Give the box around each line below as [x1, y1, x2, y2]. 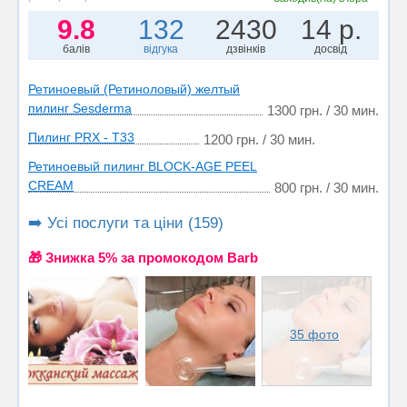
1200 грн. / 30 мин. [203, 131, 315, 147]
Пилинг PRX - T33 [28, 129, 134, 144]
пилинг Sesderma [28, 100, 132, 115]
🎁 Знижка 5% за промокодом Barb [28, 249, 258, 265]
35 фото [290, 326, 340, 342]
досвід [314, 42, 348, 55]
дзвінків [226, 42, 266, 55]
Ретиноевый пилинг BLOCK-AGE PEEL [28, 158, 257, 174]
